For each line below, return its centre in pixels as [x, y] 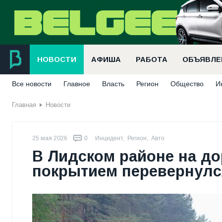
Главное [77, 84]
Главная [24, 105]
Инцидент [109, 138]
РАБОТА [152, 59]
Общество [187, 84]
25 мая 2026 [50, 138]
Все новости [32, 84]
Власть [113, 84]
